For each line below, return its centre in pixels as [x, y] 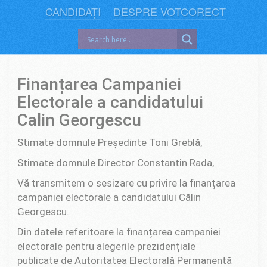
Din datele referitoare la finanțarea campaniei [119, 232]
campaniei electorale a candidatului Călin [109, 197]
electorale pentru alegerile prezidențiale [106, 246]
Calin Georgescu [79, 120]
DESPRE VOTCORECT [169, 12]
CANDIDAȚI [73, 12]
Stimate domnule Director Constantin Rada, [116, 162]
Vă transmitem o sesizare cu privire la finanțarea [126, 183]
